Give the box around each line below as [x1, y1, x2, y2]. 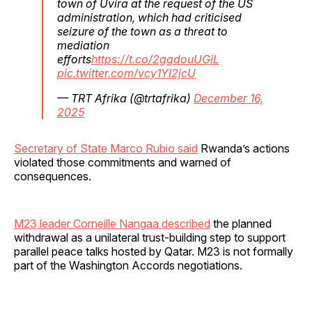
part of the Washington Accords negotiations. [14, 258, 242, 272]
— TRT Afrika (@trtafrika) [57, 91, 194, 105]
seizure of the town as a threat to [57, 24, 228, 38]
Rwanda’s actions [198, 141, 290, 155]
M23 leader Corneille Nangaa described [14, 216, 210, 231]
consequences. [14, 169, 91, 183]
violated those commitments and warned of [14, 155, 231, 169]
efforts [57, 52, 91, 66]
